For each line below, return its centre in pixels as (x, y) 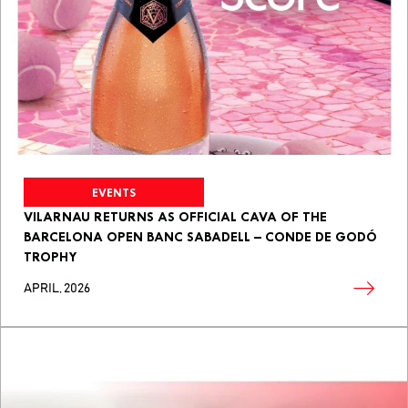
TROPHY (51, 257)
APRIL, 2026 (57, 289)
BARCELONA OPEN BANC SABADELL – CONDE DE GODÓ (200, 237)
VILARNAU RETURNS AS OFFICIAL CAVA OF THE (175, 217)
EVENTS (114, 192)
